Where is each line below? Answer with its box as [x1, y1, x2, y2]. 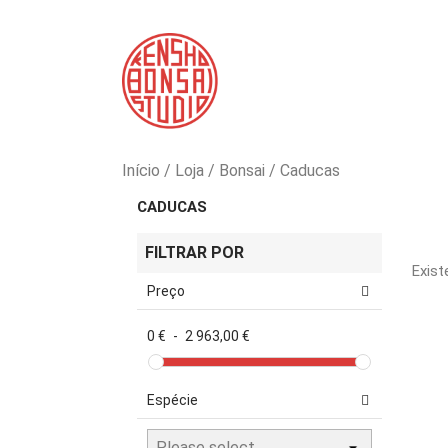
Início [122, 161, 160, 180]
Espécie [147, 392, 198, 408]
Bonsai [219, 161, 265, 180]
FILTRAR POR [145, 243, 244, 262]
